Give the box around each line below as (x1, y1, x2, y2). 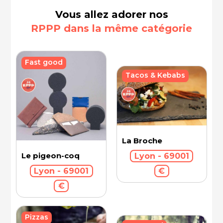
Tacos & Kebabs (125, 71, 185, 80)
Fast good (25, 58, 63, 67)
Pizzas (25, 213, 49, 222)
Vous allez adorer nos (55, 8, 168, 20)
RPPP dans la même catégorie (31, 22, 192, 34)
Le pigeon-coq (21, 151, 80, 161)
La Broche (122, 136, 163, 146)
